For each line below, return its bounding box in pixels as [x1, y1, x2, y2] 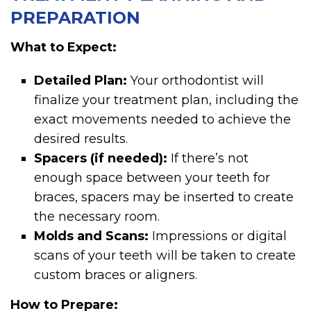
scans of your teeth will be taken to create [34, 248, 296, 264]
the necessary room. [34, 209, 160, 225]
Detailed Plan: [34, 73, 128, 89]
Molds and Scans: [34, 228, 149, 244]
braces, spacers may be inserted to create [34, 190, 294, 205]
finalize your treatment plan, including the [34, 92, 299, 108]
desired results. [34, 131, 128, 147]
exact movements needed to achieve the [34, 112, 292, 128]
